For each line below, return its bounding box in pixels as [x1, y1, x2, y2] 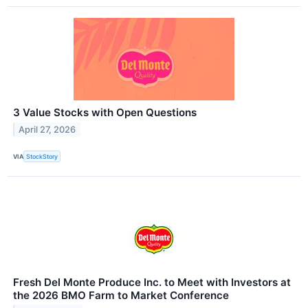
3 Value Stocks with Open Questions [13, 106, 197, 120]
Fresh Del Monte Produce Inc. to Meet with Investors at [13, 275, 291, 289]
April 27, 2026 [19, 124, 76, 135]
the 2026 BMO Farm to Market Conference [13, 288, 229, 302]
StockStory [26, 153, 58, 161]
